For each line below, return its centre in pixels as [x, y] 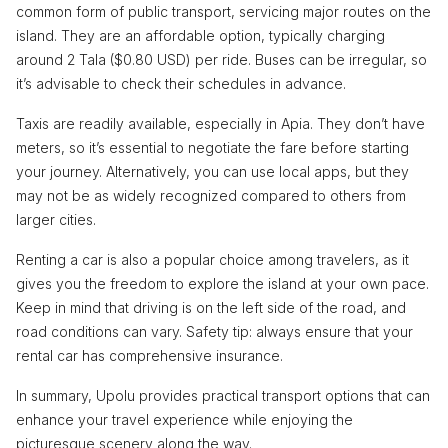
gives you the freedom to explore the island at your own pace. [222, 283]
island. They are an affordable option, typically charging [200, 35]
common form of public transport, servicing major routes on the [223, 11]
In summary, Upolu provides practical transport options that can [223, 395]
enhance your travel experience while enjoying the [184, 419]
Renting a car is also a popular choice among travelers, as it [212, 259]
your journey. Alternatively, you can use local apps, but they [212, 171]
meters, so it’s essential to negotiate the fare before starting [212, 147]
